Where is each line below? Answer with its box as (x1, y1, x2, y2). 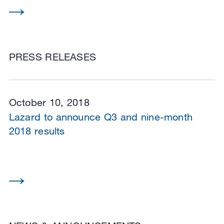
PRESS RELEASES (8, 50, 96, 62)
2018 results (8, 124, 65, 136)
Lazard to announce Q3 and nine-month (8, 110, 192, 122)
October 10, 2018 (8, 96, 89, 108)
